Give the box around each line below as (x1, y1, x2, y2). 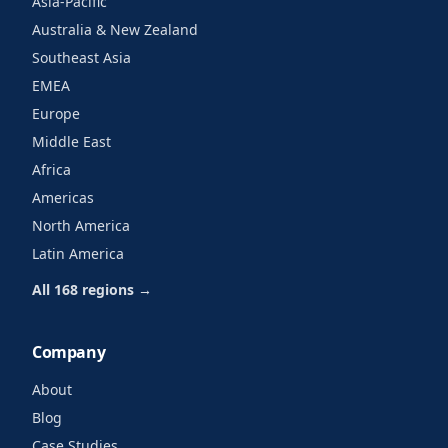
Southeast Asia (32, 48, 131, 67)
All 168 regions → (32, 280, 152, 299)
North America (32, 216, 130, 235)
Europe (32, 104, 80, 123)
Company (32, 341, 106, 363)
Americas (32, 188, 94, 207)
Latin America (32, 244, 124, 263)
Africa (32, 160, 71, 179)
